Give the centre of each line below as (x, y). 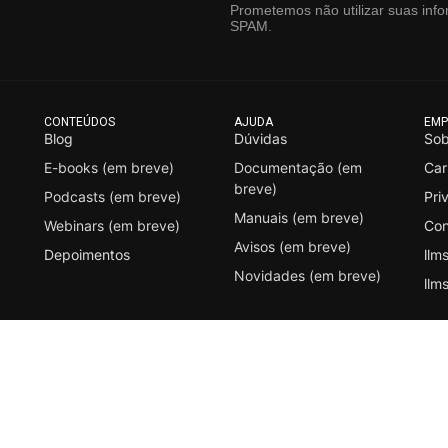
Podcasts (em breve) (112, 196)
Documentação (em (298, 167)
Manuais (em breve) (299, 217)
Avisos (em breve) (292, 246)
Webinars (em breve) (112, 225)
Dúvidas (260, 138)
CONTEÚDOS (79, 121)
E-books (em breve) (109, 167)
